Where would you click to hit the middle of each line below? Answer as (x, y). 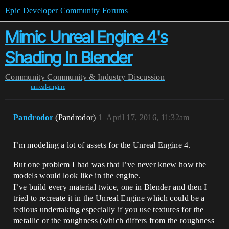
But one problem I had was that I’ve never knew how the (110, 164)
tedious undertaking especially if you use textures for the (109, 209)
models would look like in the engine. (77, 176)
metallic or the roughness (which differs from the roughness (114, 221)
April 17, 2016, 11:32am (148, 117)
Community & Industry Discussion (106, 77)
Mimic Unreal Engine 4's (86, 37)
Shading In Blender (68, 58)
